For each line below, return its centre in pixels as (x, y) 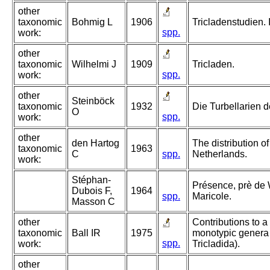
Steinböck (93, 101)
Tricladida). (216, 244)
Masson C (93, 202)
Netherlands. (220, 154)
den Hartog (96, 143)
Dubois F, (92, 191)
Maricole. (212, 196)
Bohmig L (92, 22)
